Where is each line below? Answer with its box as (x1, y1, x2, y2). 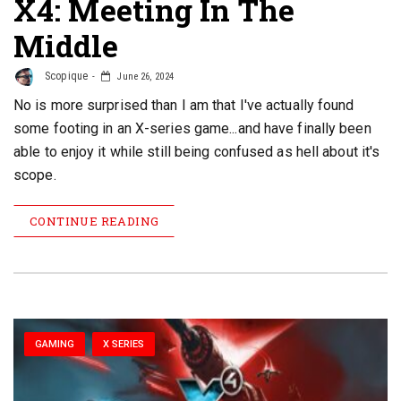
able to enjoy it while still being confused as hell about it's (13, 143, 380, 160)
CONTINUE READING (30, 213, 159, 229)
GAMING (34, 338, 75, 351)
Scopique (42, 70, 88, 83)
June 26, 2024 (115, 71, 174, 83)
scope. (13, 166, 56, 183)
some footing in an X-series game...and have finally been (13, 120, 371, 137)
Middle (13, 25, 119, 65)
